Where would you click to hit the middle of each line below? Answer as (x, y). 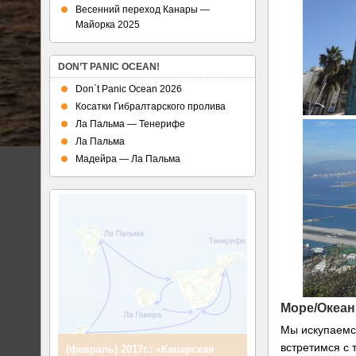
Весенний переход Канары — (143, 10)
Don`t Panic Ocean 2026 (129, 89)
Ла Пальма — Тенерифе (130, 124)
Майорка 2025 (108, 25)
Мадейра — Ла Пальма (128, 159)
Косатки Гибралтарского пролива (151, 106)
